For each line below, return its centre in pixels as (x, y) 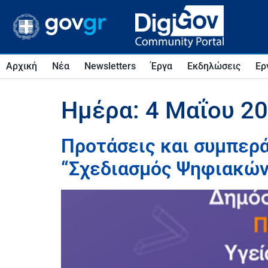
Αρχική (22, 66)
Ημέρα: (103, 111)
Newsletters (110, 66)
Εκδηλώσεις (214, 66)
